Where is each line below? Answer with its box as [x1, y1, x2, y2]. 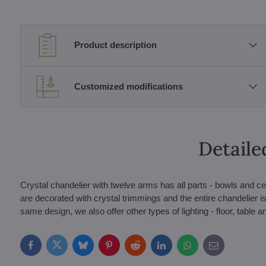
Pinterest [108, 243, 143, 254]
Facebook [30, 243, 69, 254]
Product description [74, 40, 157, 50]
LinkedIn [160, 243, 194, 254]
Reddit [134, 243, 160, 254]
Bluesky [82, 243, 114, 254]
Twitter [56, 243, 82, 254]
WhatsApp [186, 243, 227, 254]
